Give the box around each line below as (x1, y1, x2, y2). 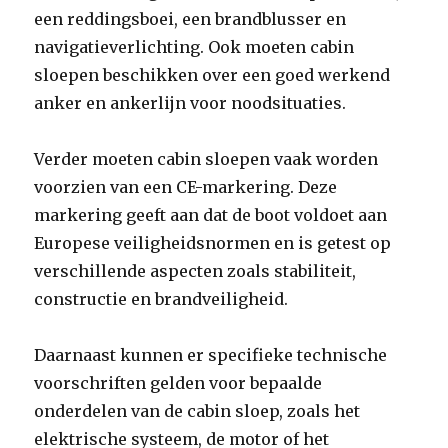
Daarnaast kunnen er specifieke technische (34, 345, 388, 365)
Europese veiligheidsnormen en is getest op (34, 233, 392, 253)
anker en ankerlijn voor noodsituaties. (34, 93, 347, 113)
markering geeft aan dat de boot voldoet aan (34, 205, 388, 225)
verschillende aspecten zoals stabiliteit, (34, 261, 357, 281)
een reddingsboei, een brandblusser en (34, 9, 347, 29)
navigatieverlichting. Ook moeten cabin (34, 37, 355, 57)
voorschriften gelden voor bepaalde (34, 373, 323, 393)
